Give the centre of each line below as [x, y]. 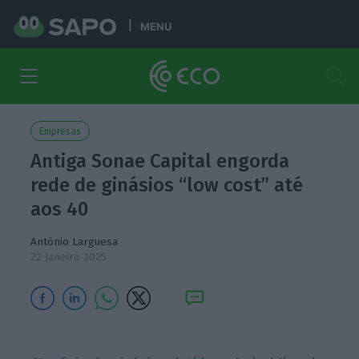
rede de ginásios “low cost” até [167, 185]
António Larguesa [75, 242]
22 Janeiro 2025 [69, 257]
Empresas [61, 131]
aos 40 [60, 209]
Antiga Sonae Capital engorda [160, 161]
